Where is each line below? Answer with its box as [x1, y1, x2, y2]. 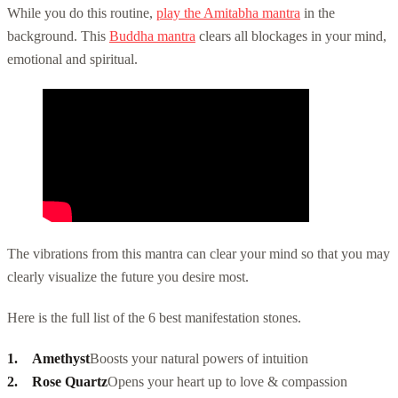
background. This [7, 28, 109, 44]
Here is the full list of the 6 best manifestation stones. [7, 309, 301, 325]
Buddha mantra [109, 28, 195, 44]
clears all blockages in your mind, [195, 28, 386, 44]
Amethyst [32, 350, 90, 366]
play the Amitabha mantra [156, 4, 300, 20]
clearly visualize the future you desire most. [7, 268, 249, 284]
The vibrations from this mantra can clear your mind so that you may [7, 245, 390, 261]
